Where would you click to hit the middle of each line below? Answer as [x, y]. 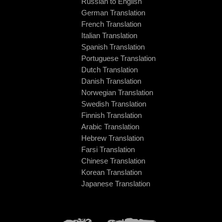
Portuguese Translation [118, 58]
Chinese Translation [113, 161]
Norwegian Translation [117, 92]
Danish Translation [111, 81]
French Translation [111, 24]
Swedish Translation [114, 104]
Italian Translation [109, 35]
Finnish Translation [111, 115]
